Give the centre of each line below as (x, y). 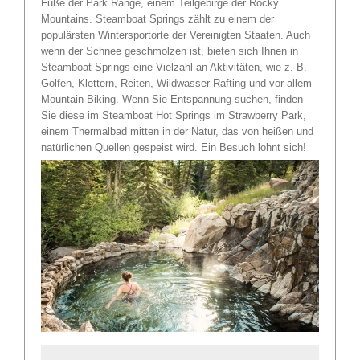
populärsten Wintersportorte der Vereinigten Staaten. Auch (176, 35)
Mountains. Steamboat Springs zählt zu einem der (157, 18)
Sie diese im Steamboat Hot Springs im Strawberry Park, (174, 115)
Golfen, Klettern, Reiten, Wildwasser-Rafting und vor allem (176, 83)
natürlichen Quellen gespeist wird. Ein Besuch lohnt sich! (174, 147)
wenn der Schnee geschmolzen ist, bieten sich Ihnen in (170, 51)
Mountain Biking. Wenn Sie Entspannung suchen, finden (172, 99)
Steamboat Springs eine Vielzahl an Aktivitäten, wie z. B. (174, 67)
